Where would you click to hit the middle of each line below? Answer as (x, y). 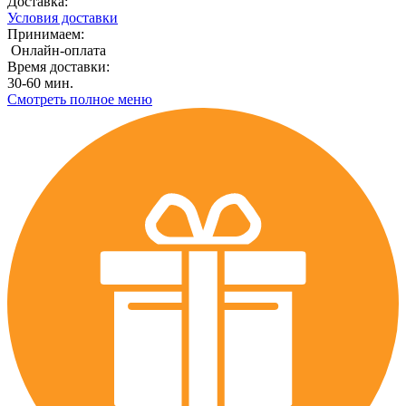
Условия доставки (63, 17)
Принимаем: (46, 34)
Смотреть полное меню (80, 99)
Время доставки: (58, 66)
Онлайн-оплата (57, 50)
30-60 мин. (40, 82)
